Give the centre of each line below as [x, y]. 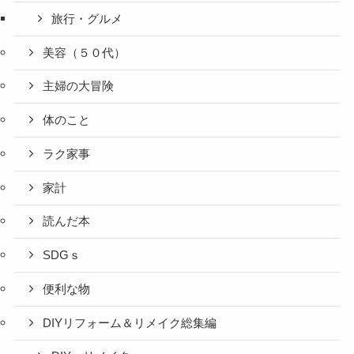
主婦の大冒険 [79, 87]
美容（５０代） [85, 53]
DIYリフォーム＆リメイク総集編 [130, 323]
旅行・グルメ [87, 19]
